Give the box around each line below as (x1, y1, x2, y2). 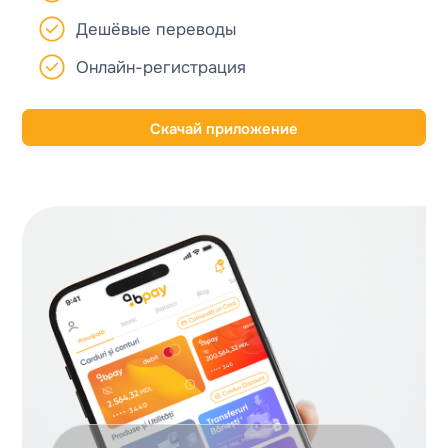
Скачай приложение (150, 119, 298, 139)
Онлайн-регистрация (76, 57, 247, 79)
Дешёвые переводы (76, 19, 237, 41)
